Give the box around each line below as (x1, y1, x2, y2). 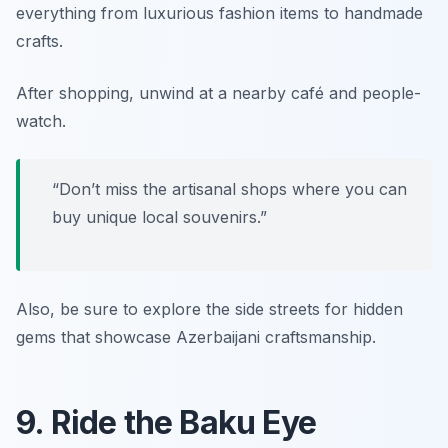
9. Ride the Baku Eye (16, 402, 316, 442)
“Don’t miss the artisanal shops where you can (52, 178, 407, 199)
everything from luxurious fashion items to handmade (16, 2, 423, 23)
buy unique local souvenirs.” (52, 206, 267, 227)
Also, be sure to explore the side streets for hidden (16, 298, 403, 319)
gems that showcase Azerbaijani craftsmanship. (16, 326, 376, 347)
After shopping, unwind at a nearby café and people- (16, 82, 421, 103)
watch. (16, 110, 66, 131)
